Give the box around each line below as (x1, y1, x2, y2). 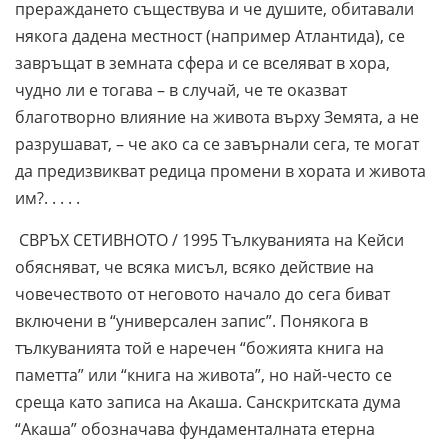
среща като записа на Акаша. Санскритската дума (15, 390, 401, 413)
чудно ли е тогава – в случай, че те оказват (15, 78, 347, 101)
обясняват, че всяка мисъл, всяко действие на (15, 255, 374, 278)
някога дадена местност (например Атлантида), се (15, 24, 405, 47)
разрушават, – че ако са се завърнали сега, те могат (15, 132, 419, 155)
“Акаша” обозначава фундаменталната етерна (15, 417, 375, 440)
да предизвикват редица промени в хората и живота (15, 159, 426, 182)
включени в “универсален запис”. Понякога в (15, 309, 368, 332)
